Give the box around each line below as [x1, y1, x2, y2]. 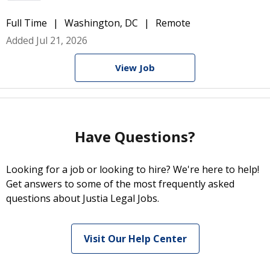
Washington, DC [64, 16, 138, 30]
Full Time [6, 16, 47, 30]
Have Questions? [75, 127, 195, 146]
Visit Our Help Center [83, 232, 187, 245]
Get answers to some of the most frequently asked [6, 177, 234, 190]
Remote [155, 16, 190, 30]
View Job [115, 61, 155, 74]
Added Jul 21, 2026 [6, 34, 87, 47]
